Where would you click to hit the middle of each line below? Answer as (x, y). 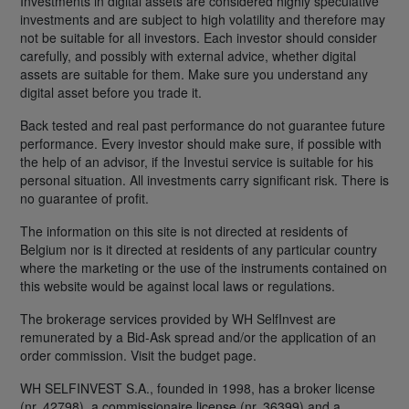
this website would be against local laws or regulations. (178, 286)
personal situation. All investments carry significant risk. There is (204, 180)
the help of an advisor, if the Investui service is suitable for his (197, 162)
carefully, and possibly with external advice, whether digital (188, 56)
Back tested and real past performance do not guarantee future (203, 126)
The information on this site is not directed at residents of (184, 231)
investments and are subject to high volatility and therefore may (203, 20)
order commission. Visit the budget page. (138, 356)
